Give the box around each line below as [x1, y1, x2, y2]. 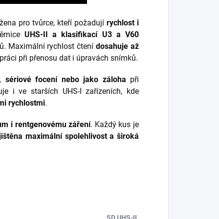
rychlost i [106, 18, 139, 27]
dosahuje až [96, 42, 139, 51]
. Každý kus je [90, 120, 139, 129]
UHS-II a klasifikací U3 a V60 [24, 30, 139, 39]
